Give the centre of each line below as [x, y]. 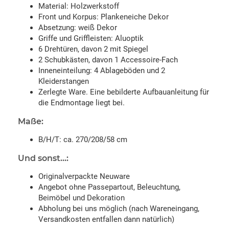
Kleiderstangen [64, 81]
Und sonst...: [43, 158]
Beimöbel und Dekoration [82, 198]
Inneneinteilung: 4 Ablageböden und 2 [102, 70]
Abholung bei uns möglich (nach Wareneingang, [119, 208]
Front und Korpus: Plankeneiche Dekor [104, 17]
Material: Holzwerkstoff [79, 6]
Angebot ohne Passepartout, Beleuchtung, [109, 187]
